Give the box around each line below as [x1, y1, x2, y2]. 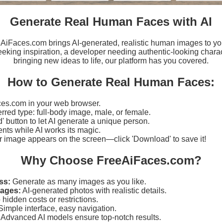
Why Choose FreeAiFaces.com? [20, 153, 202, 167]
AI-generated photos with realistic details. [21, 186, 166, 195]
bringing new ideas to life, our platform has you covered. [13, 56, 209, 65]
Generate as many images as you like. [10, 177, 146, 186]
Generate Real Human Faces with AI [10, 14, 212, 28]
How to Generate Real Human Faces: [7, 75, 215, 89]
